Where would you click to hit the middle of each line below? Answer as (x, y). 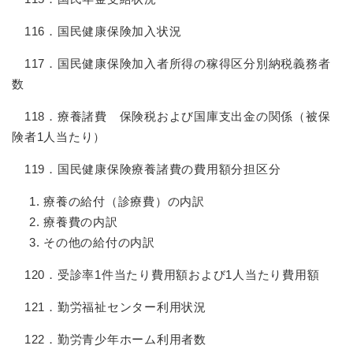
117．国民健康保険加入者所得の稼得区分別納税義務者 (171, 63)
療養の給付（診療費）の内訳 (124, 201)
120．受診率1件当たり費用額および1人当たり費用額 (166, 275)
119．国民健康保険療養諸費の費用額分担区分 (147, 169)
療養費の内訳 (81, 222)
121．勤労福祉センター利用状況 (109, 307)
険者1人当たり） (59, 137)
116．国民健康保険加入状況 (97, 31)
